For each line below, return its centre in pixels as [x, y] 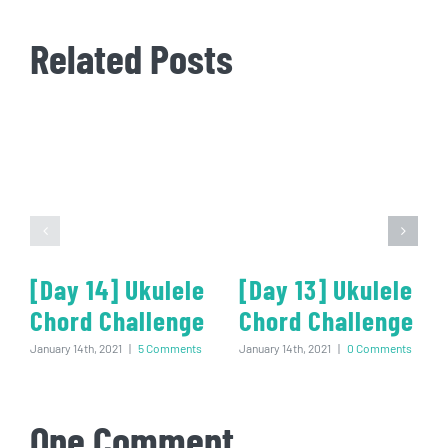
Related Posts [131, 58]
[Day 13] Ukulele [326, 288]
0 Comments [379, 348]
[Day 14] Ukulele [117, 288]
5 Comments [170, 348]
